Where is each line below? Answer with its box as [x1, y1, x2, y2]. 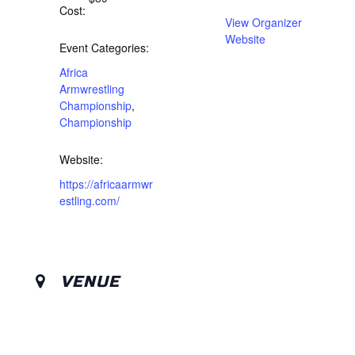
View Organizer [225, 13, 302, 30]
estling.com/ [59, 192, 120, 208]
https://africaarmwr [59, 175, 153, 192]
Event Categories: [59, 39, 149, 55]
